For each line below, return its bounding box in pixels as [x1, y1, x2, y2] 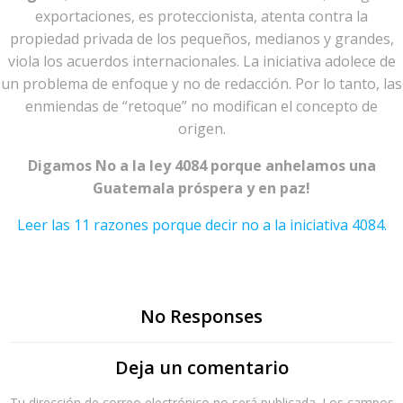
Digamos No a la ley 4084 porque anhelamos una [27, 155, 376, 175]
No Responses [140, 303, 263, 328]
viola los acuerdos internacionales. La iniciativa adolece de [7, 50, 396, 71]
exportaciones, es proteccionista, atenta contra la [35, 5, 368, 26]
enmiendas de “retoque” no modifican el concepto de [25, 95, 378, 116]
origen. [177, 118, 226, 139]
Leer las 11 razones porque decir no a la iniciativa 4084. [16, 214, 387, 235]
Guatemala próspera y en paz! [93, 177, 310, 198]
